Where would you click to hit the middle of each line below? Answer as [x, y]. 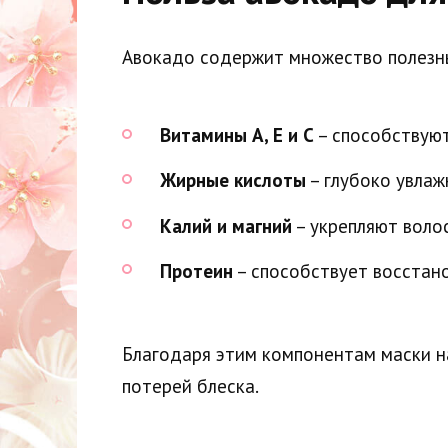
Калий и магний [226, 225]
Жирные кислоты [233, 180]
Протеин [196, 270]
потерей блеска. [190, 386]
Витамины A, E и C [237, 135]
